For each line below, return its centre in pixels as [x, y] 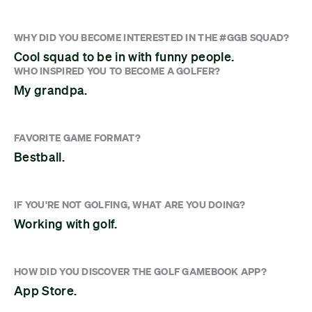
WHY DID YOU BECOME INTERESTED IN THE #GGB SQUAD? [152, 38]
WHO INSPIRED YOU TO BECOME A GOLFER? [117, 71]
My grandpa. [51, 90]
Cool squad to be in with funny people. [124, 57]
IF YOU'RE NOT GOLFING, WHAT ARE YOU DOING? [130, 205]
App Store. [46, 291]
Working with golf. [66, 224]
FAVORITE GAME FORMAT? [77, 138]
